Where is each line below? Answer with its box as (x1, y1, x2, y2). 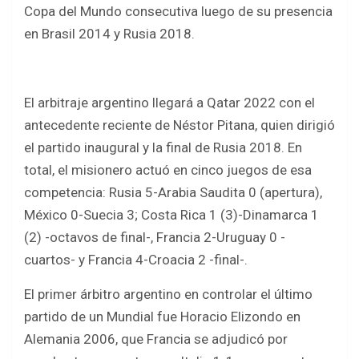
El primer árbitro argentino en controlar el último (24, 286, 313, 303)
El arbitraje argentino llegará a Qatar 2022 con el (24, 95, 315, 111)
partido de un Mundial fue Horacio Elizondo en (24, 309, 301, 325)
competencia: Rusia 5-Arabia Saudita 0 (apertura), (24, 184, 322, 201)
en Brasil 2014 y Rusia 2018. (24, 26, 195, 42)
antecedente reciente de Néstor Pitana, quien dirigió (24, 117, 335, 134)
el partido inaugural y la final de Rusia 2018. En (24, 139, 302, 156)
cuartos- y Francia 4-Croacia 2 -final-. (24, 252, 248, 268)
